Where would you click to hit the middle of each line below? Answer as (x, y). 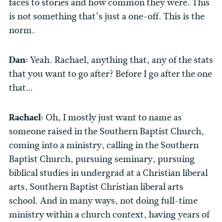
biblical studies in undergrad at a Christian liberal (108, 173)
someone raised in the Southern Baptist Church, (107, 132)
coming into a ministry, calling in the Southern (104, 145)
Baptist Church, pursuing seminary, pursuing (102, 159)
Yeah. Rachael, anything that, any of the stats (122, 60)
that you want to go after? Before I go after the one (111, 74)
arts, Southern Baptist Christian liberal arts (96, 187)
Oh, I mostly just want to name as (114, 118)
